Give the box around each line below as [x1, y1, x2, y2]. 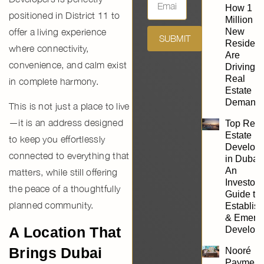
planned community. [9, 200, 94, 211]
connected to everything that [9, 150, 130, 161]
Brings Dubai [9, 244, 103, 261]
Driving [225, 61, 256, 72]
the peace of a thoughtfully [9, 183, 121, 194]
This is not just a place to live [9, 101, 130, 112]
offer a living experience [9, 26, 107, 37]
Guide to [225, 189, 261, 199]
